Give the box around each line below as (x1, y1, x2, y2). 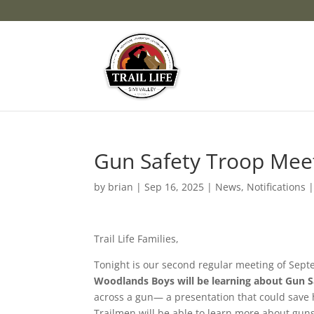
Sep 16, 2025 (144, 180, 205, 193)
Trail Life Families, (94, 232, 179, 245)
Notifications (247, 180, 306, 193)
